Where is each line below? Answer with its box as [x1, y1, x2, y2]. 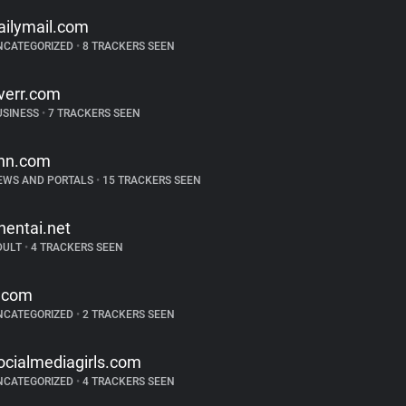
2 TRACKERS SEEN [79, 308, 175, 321]
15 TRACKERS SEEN [99, 174, 201, 187]
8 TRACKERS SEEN [79, 40, 175, 53]
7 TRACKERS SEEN [44, 107, 140, 120]
